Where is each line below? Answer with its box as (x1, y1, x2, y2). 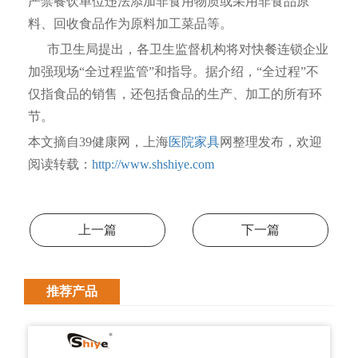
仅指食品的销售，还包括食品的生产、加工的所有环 (28, 87, 322, 101)
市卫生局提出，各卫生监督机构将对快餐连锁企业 (28, 42, 328, 56)
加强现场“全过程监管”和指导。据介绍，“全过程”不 (28, 65, 319, 78)
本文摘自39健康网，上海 (28, 135, 169, 149)
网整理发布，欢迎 (220, 135, 322, 149)
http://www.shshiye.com (92, 157, 214, 171)
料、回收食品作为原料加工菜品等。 (28, 17, 233, 30)
